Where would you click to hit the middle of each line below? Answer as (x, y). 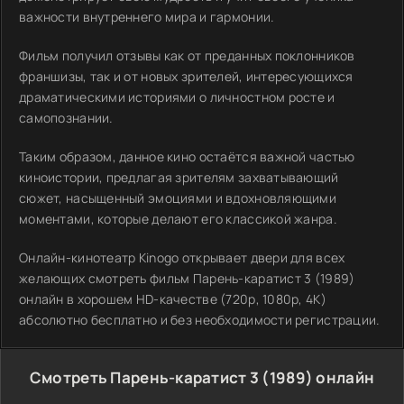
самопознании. (66, 118)
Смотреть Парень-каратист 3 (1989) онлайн (202, 377)
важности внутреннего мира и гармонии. (147, 17)
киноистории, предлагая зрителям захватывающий (179, 177)
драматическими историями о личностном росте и (177, 97)
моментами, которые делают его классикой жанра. (178, 219)
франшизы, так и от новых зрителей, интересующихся (186, 76)
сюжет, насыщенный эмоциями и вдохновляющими (178, 198)
